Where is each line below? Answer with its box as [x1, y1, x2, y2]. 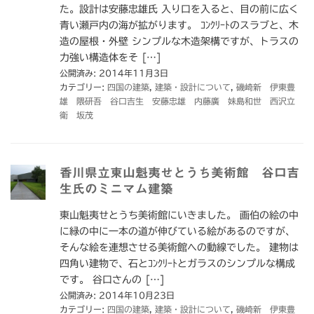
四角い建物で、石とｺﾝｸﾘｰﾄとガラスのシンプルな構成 [60, 259, 295, 269]
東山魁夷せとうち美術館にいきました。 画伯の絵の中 [60, 210, 299, 221]
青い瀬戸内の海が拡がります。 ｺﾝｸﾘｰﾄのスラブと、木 [60, 20, 299, 31]
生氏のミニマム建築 [60, 182, 173, 196]
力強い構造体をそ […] [60, 53, 161, 63]
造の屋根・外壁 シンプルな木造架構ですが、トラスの [60, 36, 299, 47]
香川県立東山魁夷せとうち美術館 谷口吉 [60, 166, 299, 179]
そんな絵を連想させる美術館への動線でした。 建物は [60, 243, 299, 253]
